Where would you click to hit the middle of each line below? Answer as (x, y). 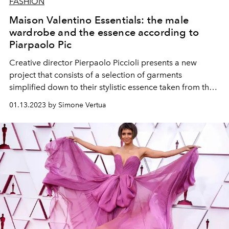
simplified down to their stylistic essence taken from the (111, 87)
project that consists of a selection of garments (96, 75)
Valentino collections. (49, 100)
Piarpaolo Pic (41, 45)
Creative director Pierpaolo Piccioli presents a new (103, 63)
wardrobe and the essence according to (104, 32)
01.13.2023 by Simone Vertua (58, 105)
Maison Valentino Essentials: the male (99, 20)
